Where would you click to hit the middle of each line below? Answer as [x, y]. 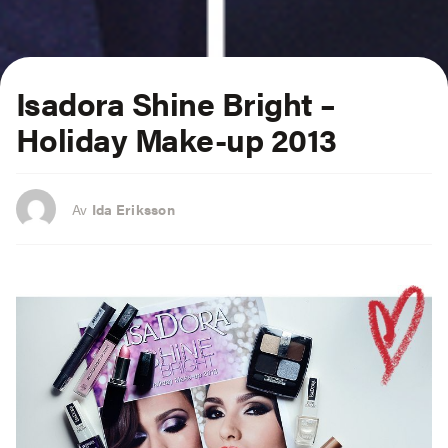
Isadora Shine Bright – [176, 103]
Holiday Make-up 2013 [176, 139]
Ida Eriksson [133, 208]
